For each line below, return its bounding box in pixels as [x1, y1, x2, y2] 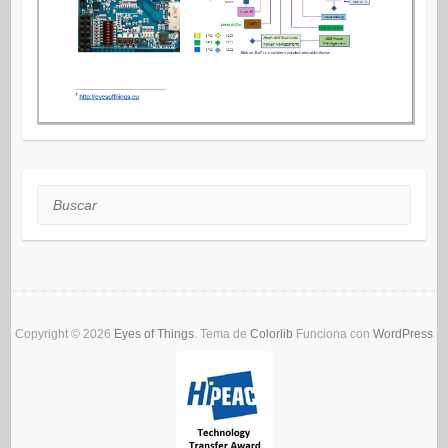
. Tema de [194, 327, 250, 342]
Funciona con [293, 327, 373, 342]
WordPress [373, 327, 433, 342]
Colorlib [250, 327, 293, 342]
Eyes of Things [114, 327, 194, 342]
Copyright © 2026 [15, 327, 114, 342]
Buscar [36, 189, 81, 206]
